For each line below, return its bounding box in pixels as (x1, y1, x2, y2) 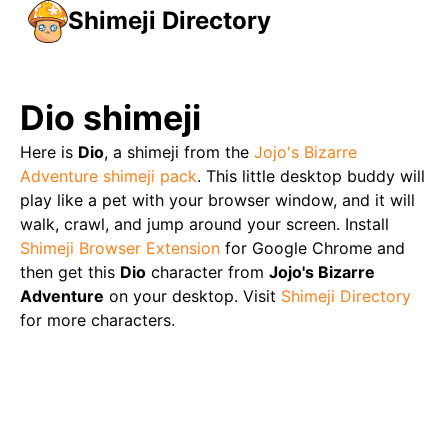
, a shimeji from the (104, 142, 249, 162)
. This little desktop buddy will (197, 166, 425, 186)
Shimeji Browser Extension (20, 238, 220, 258)
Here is (20, 142, 78, 162)
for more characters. (20, 310, 175, 330)
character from (151, 262, 269, 282)
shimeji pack (98, 166, 197, 186)
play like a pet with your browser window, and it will (20, 190, 415, 210)
